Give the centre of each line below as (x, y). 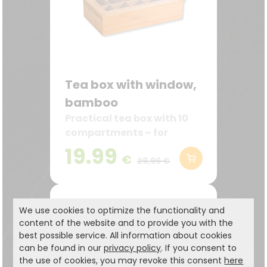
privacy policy (133, 248)
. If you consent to (199, 248)
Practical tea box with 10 (127, 118)
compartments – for (117, 133)
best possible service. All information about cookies (126, 235)
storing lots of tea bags (125, 147)
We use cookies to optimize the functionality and (122, 210)
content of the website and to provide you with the (126, 223)
